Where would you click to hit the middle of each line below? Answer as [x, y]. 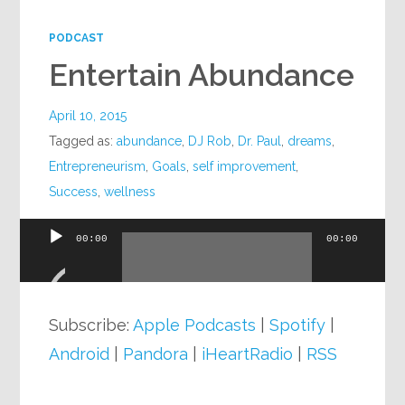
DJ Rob [210, 141]
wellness [130, 191]
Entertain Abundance [202, 75]
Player [44, 297]
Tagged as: [83, 141]
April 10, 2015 [88, 115]
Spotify [298, 325]
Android [80, 353]
